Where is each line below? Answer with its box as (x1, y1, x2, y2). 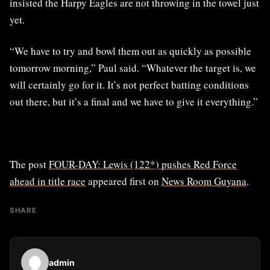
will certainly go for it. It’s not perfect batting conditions (10, 78, 249, 92)
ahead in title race (10, 174, 86, 189)
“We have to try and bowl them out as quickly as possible (10, 44, 251, 58)
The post (10, 157, 49, 172)
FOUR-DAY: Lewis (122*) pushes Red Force (49, 157, 237, 172)
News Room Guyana (162, 174, 246, 189)
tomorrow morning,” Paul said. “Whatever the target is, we (10, 61, 256, 75)
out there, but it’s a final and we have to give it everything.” (10, 95, 258, 109)
